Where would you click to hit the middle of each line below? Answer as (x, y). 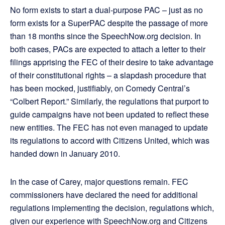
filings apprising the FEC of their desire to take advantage (112, 62)
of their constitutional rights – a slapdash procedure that (108, 75)
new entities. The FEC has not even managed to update (109, 128)
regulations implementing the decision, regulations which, (112, 208)
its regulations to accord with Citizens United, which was (110, 141)
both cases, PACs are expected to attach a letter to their (108, 49)
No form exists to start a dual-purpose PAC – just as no (106, 10)
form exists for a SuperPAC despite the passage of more (109, 23)
